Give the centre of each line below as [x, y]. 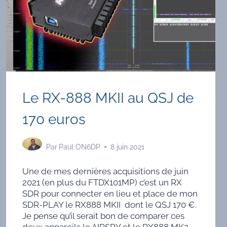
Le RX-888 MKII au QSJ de [108, 98]
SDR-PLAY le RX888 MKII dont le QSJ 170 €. [109, 204]
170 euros [54, 120]
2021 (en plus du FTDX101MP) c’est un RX [102, 182]
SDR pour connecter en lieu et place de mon [110, 193]
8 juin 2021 [127, 147]
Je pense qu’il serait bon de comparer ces [103, 216]
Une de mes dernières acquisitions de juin [105, 171]
